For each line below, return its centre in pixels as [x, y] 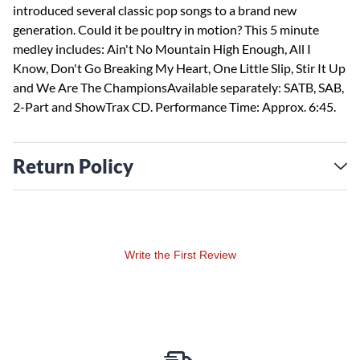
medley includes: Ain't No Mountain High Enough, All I [162, 49]
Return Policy [73, 166]
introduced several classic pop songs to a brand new [155, 10]
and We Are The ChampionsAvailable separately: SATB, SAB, [178, 87]
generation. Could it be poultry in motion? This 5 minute [166, 29]
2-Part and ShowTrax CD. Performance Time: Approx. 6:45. [174, 106]
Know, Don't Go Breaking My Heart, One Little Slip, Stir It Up [179, 68]
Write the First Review [180, 255]
